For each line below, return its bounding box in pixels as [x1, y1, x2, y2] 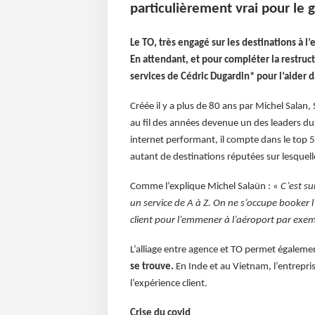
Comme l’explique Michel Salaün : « [129, 181, 281, 193]
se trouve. [129, 262, 176, 273]
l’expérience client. [129, 278, 207, 290]
